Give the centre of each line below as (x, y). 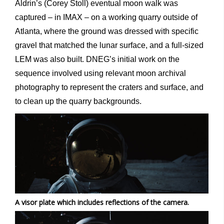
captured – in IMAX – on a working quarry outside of (106, 17)
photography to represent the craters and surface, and (109, 87)
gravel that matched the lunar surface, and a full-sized (109, 45)
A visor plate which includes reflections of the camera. (102, 202)
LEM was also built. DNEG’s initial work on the (97, 59)
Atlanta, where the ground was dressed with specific (107, 31)
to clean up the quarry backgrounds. (78, 101)
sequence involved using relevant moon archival (100, 73)
